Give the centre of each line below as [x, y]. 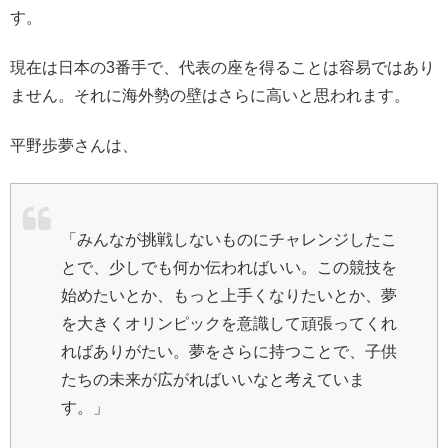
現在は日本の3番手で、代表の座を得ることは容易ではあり [222, 68]
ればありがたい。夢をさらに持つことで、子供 [229, 351]
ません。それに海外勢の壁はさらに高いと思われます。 [210, 96]
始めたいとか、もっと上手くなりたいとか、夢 [229, 295]
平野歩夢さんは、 [74, 146]
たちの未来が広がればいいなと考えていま [213, 379]
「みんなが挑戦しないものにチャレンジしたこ [229, 239]
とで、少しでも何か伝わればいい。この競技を [229, 267]
